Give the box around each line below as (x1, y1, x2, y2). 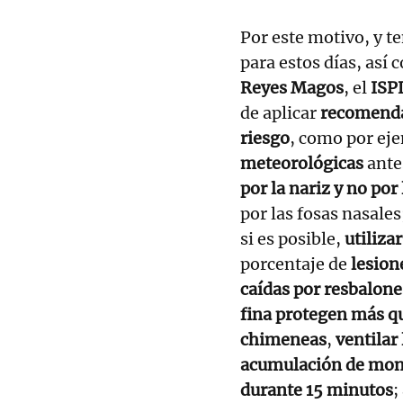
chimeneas (240, 328, 327, 350)
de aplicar (240, 102, 320, 123)
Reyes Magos (240, 76, 344, 98)
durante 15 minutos (240, 379, 393, 400)
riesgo (240, 127, 290, 148)
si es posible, (240, 228, 345, 249)
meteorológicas (240, 152, 363, 174)
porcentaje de (240, 253, 351, 274)
